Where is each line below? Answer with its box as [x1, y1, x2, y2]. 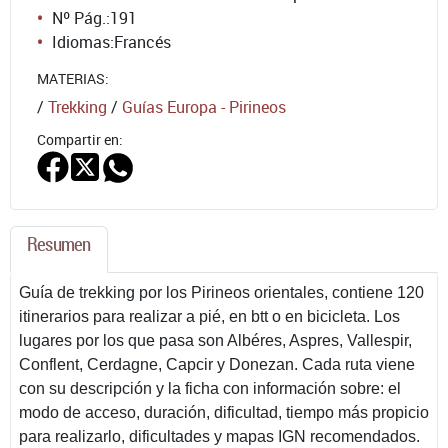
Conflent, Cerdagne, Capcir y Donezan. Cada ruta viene [19, 355, 415, 373]
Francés [114, 30, 171, 53]
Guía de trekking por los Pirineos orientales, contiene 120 [19, 283, 424, 301]
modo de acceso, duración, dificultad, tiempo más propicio [19, 403, 429, 421]
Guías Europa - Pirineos [122, 95, 286, 118]
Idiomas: [52, 30, 114, 53]
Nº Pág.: [52, 6, 110, 29]
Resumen [27, 230, 91, 257]
